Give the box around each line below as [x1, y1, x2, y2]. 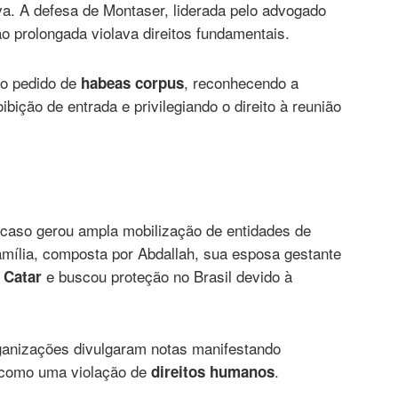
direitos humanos [151, 361, 275, 383]
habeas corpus [81, 72, 184, 94]
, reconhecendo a [184, 71, 298, 94]
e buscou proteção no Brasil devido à [42, 264, 292, 287]
